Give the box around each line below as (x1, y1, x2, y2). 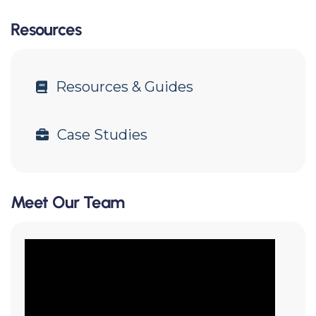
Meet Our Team (11, 192, 125, 213)
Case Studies (57, 126, 147, 144)
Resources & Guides (56, 78, 193, 96)
